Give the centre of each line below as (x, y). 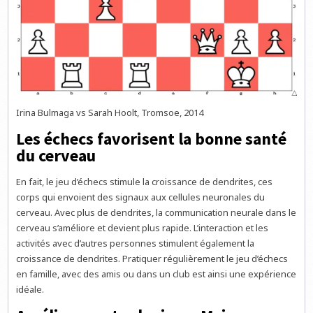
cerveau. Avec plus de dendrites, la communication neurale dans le (156, 213)
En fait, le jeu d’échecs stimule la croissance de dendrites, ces (145, 182)
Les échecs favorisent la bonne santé (152, 138)
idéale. (30, 290)
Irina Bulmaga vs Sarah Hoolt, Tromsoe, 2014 (110, 113)
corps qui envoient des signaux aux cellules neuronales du (141, 197)
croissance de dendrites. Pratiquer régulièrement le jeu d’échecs (152, 259)
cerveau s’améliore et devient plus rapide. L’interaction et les (143, 228)
